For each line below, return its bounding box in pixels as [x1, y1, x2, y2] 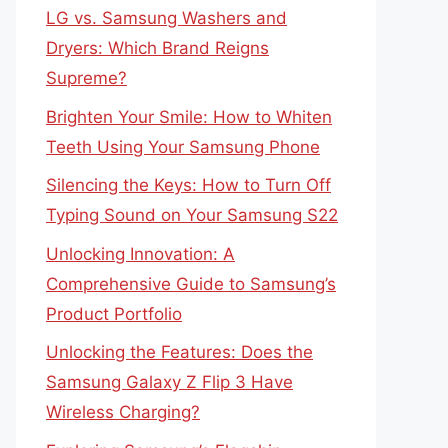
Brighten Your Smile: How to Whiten [46, 106, 332, 127]
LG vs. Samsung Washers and [46, 8, 287, 28]
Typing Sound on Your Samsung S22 [46, 205, 338, 225]
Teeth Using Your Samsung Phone [46, 136, 320, 157]
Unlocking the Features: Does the [46, 342, 313, 362]
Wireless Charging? [46, 402, 200, 422]
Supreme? [46, 68, 127, 88]
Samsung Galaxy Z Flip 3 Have [46, 372, 293, 392]
